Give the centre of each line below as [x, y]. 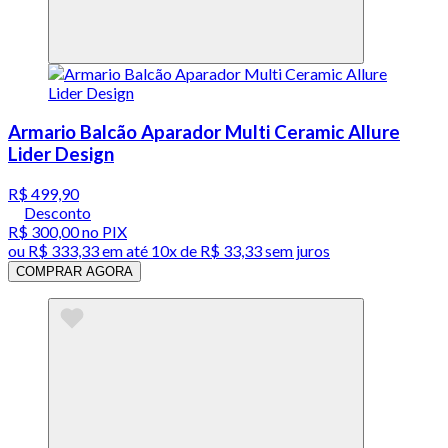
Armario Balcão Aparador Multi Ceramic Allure [204, 131]
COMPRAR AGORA [74, 271]
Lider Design [61, 153]
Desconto [57, 212]
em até [125, 250]
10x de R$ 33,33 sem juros [240, 250]
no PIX [103, 231]
